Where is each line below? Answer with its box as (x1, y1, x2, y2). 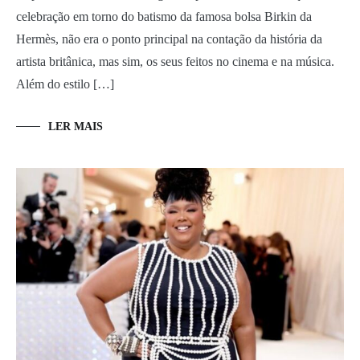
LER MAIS (48, 121, 103, 133)
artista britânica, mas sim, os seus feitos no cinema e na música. (16, 55, 334, 69)
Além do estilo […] (16, 77, 114, 92)
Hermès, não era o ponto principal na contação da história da (16, 32, 322, 47)
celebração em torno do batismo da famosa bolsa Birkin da (16, 10, 312, 24)
